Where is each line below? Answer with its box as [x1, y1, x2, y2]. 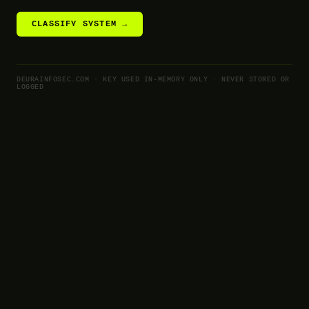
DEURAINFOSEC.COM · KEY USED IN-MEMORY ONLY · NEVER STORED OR [17, 76, 290, 83]
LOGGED [17, 83, 44, 91]
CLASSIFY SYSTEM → [32, 19, 128, 29]
